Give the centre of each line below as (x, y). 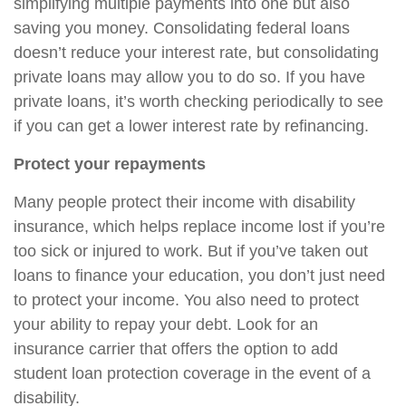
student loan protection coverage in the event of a (192, 373)
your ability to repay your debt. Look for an (166, 324)
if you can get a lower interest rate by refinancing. (191, 126)
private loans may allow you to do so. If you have (189, 77)
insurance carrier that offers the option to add (176, 349)
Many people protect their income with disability (184, 202)
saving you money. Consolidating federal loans (182, 28)
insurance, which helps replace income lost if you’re (199, 227)
